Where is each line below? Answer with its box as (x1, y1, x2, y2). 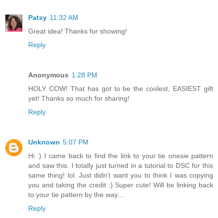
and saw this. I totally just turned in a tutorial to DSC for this (28, 161, 213, 169)
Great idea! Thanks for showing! (28, 27, 127, 35)
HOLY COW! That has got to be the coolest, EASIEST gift (28, 84, 213, 92)
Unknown (28, 138, 60, 146)
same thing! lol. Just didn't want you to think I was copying (28, 171, 213, 179)
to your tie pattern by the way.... (28, 190, 125, 199)
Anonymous (28, 71, 69, 79)
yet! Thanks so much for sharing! (28, 94, 129, 102)
